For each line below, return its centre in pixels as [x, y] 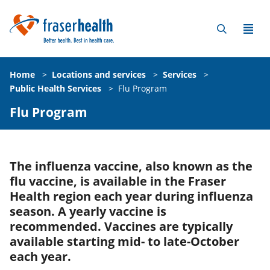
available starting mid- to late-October [124, 241]
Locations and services [99, 74]
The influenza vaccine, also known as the [131, 166]
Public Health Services [55, 88]
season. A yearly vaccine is [88, 211]
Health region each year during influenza [131, 196]
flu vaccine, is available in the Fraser [118, 181]
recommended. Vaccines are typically [121, 226]
